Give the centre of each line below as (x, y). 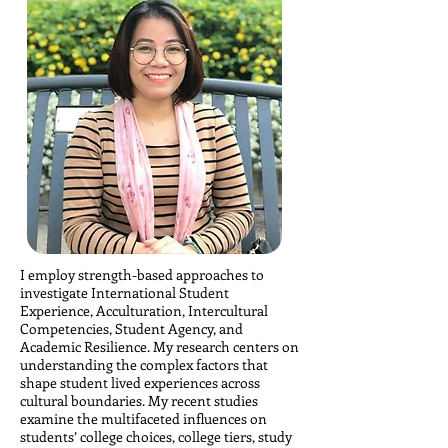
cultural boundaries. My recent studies (139, 400)
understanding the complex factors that (144, 364)
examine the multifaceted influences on (143, 418)
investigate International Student (124, 292)
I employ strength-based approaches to (142, 274)
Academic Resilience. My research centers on (159, 346)
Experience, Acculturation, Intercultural (144, 310)
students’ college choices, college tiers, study (156, 436)
